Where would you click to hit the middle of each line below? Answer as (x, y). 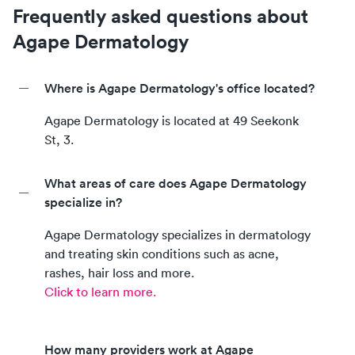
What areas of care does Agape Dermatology (176, 183)
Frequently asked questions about (160, 16)
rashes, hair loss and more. (119, 273)
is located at (196, 120)
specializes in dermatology (236, 235)
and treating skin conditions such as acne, (162, 254)
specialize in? (83, 202)
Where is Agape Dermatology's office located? (179, 88)
